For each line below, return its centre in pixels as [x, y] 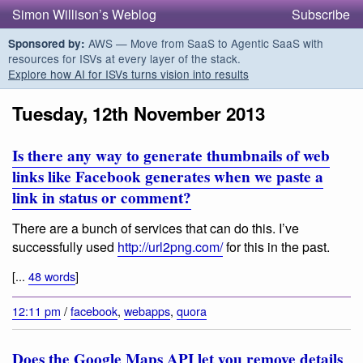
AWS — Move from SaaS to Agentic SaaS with [204, 43]
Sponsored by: [47, 43]
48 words [52, 275]
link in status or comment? [102, 198]
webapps [147, 311]
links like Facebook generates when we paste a [168, 177]
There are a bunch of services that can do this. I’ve [156, 228]
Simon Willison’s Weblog [84, 14]
